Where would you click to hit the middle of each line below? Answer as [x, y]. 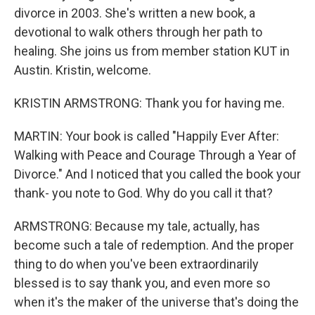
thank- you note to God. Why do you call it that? [143, 193]
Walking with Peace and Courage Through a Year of [155, 155]
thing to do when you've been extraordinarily [136, 264]
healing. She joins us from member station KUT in [152, 51]
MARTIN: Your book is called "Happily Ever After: [147, 136]
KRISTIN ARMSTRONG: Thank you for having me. [149, 103]
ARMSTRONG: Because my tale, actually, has [137, 226]
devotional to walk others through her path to [138, 32]
